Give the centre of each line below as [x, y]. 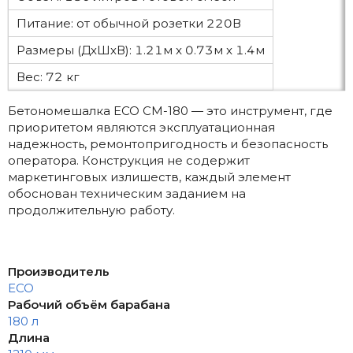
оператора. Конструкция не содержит [129, 161]
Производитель [59, 272]
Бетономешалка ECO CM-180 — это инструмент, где [170, 111]
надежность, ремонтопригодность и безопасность [168, 144]
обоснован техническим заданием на [127, 194]
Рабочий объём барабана [89, 305]
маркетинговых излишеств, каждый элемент [149, 177]
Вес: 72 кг [48, 77]
